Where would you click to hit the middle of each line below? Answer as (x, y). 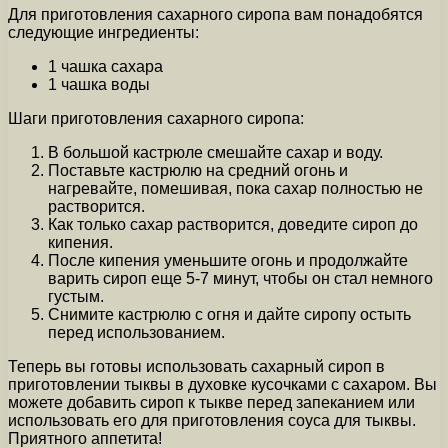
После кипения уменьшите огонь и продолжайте (228, 260)
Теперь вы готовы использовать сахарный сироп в (196, 366)
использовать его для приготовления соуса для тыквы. (212, 420)
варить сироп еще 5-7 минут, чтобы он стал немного (240, 278)
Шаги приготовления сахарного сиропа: (156, 118)
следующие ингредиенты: (103, 32)
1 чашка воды (99, 84)
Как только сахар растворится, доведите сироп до (233, 224)
